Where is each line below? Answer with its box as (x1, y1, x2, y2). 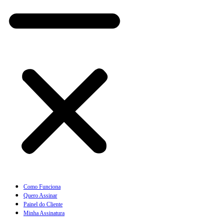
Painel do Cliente (23, 200, 63, 208)
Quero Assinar (23, 192, 57, 199)
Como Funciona (23, 183, 61, 190)
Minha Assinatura (23, 209, 65, 217)
